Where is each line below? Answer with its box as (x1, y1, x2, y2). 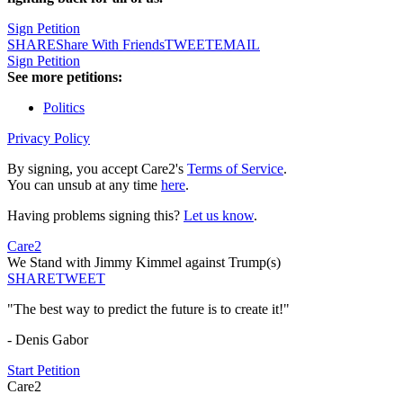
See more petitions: (7, 69, 122, 85)
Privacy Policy (7, 130, 90, 147)
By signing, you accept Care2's (7, 161, 187, 177)
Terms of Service (187, 161, 283, 177)
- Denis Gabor (7, 332, 88, 348)
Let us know (184, 208, 254, 224)
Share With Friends (56, 37, 165, 53)
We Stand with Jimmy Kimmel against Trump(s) (7, 255, 281, 271)
